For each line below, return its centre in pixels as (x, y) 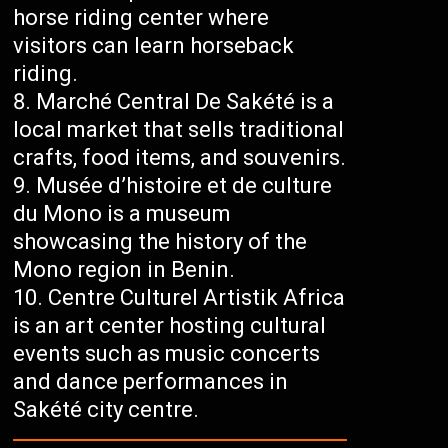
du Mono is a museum (122, 214)
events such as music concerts (167, 354)
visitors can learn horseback (154, 46)
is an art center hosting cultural (170, 326)
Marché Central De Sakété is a (185, 102)
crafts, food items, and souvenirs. (180, 158)
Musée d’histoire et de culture (184, 186)
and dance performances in (151, 382)
